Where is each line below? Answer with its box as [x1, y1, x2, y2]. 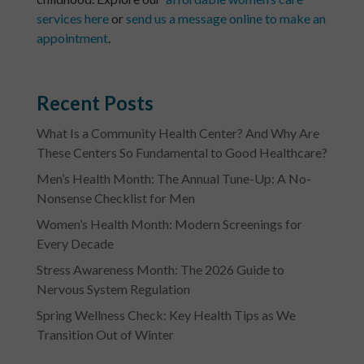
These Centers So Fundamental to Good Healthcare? [36, 145, 327, 161]
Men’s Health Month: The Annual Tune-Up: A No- [36, 171, 311, 187]
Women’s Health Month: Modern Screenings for [36, 216, 302, 232]
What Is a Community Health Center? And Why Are [36, 125, 319, 141]
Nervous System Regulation [36, 281, 190, 297]
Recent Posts [36, 91, 154, 115]
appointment [36, 30, 108, 46]
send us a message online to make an [125, 11, 326, 27]
